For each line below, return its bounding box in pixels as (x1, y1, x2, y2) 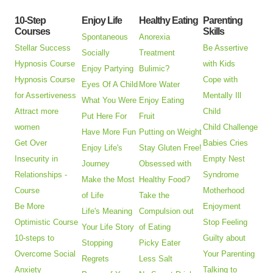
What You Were (82, 96, 137, 105)
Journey (82, 159, 110, 169)
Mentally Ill (203, 91, 242, 101)
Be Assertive (203, 43, 249, 53)
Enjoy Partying (82, 64, 134, 74)
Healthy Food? (139, 175, 191, 185)
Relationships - (15, 170, 68, 180)
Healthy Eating (139, 15, 199, 26)
